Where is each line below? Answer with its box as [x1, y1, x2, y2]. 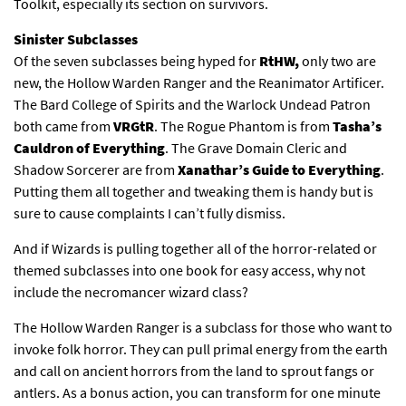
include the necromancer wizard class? [14, 283, 248, 302]
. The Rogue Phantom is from [154, 117, 333, 136]
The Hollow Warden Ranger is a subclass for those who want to [14, 318, 392, 337]
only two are [299, 52, 376, 71]
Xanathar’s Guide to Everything [178, 160, 381, 179]
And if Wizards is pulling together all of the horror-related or [14, 239, 377, 258]
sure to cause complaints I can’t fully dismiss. [14, 204, 285, 223]
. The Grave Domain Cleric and [165, 139, 347, 158]
